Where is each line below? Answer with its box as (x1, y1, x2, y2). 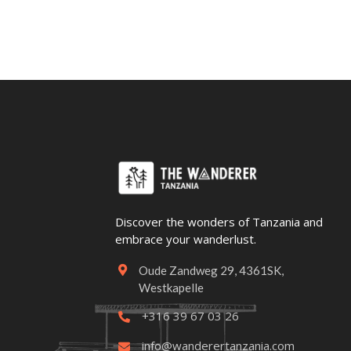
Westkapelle (139, 280, 204, 295)
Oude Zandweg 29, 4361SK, (139, 263, 284, 277)
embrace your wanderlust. (115, 231, 256, 247)
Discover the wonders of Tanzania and (115, 214, 323, 230)
